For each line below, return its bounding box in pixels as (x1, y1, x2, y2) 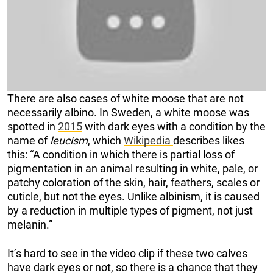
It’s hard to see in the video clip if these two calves (7, 246, 247, 260)
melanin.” (7, 218, 52, 231)
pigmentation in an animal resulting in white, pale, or (7, 161, 258, 175)
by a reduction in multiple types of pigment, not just (7, 204, 253, 217)
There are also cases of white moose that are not (7, 91, 244, 105)
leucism (50, 133, 88, 147)
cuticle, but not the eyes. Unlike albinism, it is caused (7, 190, 260, 203)
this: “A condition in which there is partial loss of (7, 147, 235, 161)
